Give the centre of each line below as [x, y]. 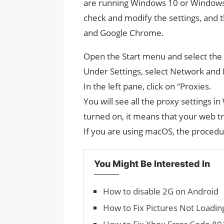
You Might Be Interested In [152, 163]
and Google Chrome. [124, 32]
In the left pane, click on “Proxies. [147, 86]
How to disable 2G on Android [161, 191]
